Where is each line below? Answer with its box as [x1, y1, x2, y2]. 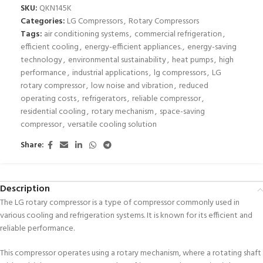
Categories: [21, 14, 65, 28]
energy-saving [187, 40, 237, 54]
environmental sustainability [68, 53, 166, 67]
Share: [21, 139, 44, 153]
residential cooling [21, 104, 86, 119]
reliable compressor [132, 92, 201, 106]
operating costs [21, 92, 76, 106]
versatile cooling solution [68, 117, 157, 131]
